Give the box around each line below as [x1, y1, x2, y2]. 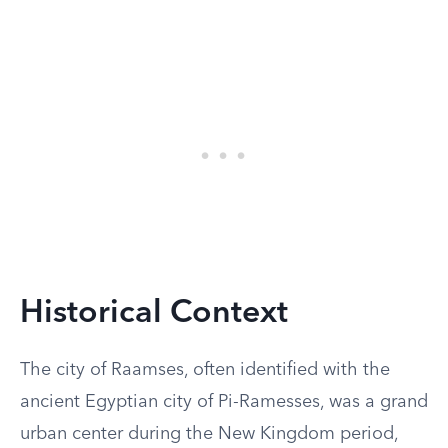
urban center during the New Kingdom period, [20, 425, 398, 443]
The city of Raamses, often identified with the [20, 361, 390, 379]
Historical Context [20, 298, 288, 330]
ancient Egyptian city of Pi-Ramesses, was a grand [20, 393, 428, 411]
